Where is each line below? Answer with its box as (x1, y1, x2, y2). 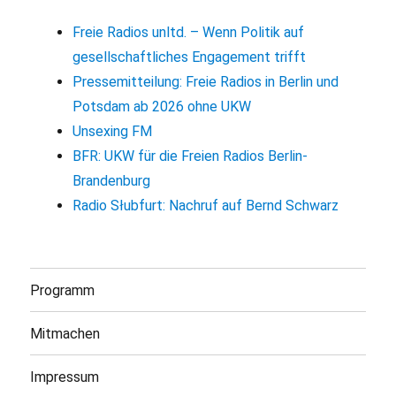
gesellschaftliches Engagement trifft (72, 49, 306, 66)
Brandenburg (72, 172, 150, 190)
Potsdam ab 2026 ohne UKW (72, 98, 251, 116)
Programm (30, 281, 95, 299)
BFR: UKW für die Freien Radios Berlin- (72, 148, 308, 165)
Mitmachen (30, 324, 101, 342)
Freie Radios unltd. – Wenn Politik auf (72, 24, 304, 42)
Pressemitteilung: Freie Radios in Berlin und (72, 73, 339, 91)
